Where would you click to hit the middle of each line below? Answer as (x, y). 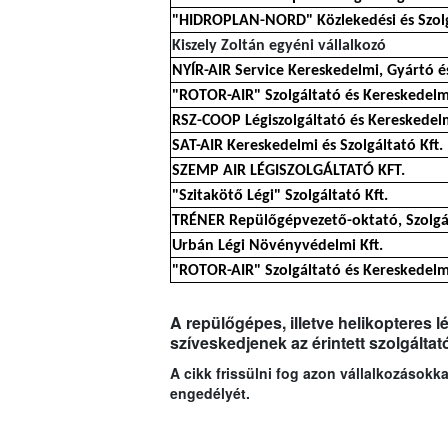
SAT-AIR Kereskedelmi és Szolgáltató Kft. (307, 146)
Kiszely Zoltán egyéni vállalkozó (278, 46)
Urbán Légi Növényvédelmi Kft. (277, 246)
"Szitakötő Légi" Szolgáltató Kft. (279, 196)
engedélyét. (209, 393)
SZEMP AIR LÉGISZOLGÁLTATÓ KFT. (288, 171)
